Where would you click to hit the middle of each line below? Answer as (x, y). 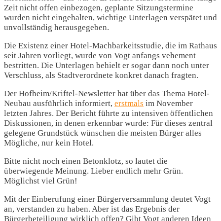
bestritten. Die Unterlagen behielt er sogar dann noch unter (107, 65)
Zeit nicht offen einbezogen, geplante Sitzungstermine (99, 8)
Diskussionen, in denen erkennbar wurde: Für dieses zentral (108, 123)
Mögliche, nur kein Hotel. (49, 143)
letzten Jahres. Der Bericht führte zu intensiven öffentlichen (109, 113)
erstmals (129, 103)
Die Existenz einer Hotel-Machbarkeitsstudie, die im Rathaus (110, 46)
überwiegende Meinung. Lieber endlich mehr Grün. (93, 171)
